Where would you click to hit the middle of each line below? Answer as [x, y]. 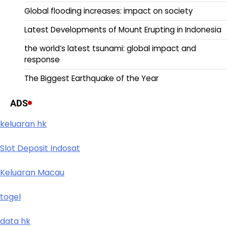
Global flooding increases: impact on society [109, 11]
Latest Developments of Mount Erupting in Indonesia [123, 29]
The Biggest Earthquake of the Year [91, 78]
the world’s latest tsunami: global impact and [110, 48]
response [42, 59]
